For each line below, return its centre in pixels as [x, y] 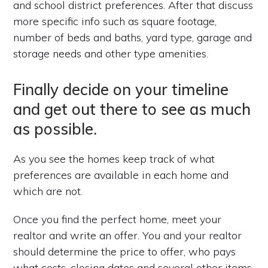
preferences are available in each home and [121, 175]
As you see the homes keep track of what [114, 159]
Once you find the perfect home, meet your [118, 219]
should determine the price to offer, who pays [125, 251]
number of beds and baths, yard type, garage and [133, 37]
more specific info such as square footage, [115, 21]
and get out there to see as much [132, 109]
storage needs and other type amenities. [111, 53]
